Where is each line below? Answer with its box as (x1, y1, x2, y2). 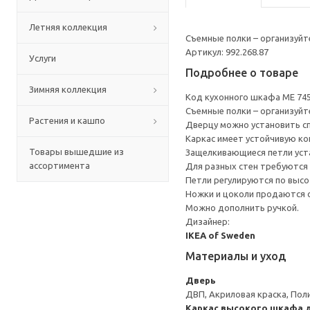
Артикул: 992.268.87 (185, 47, 268, 57)
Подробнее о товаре (185, 66, 298, 79)
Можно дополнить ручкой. (185, 203, 299, 212)
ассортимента (29, 161, 90, 170)
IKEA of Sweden (185, 230, 255, 240)
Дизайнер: (185, 217, 230, 226)
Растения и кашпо (29, 116, 105, 125)
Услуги (29, 53, 56, 63)
